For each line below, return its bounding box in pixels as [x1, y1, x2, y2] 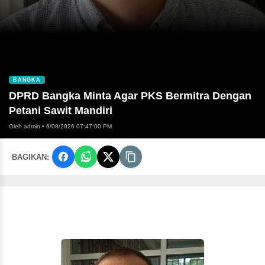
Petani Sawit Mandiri [9, 105, 112, 117]
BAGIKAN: [12, 152, 49, 161]
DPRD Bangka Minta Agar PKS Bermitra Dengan [9, 90, 251, 102]
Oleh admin [9, 123, 40, 130]
